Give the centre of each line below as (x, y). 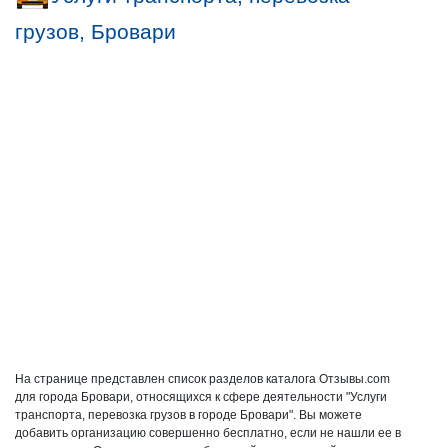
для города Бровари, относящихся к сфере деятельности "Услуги (201, 397)
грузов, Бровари (95, 31)
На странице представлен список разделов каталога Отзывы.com (202, 379)
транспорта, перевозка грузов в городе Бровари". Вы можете (188, 415)
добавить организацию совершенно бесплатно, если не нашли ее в (208, 433)
